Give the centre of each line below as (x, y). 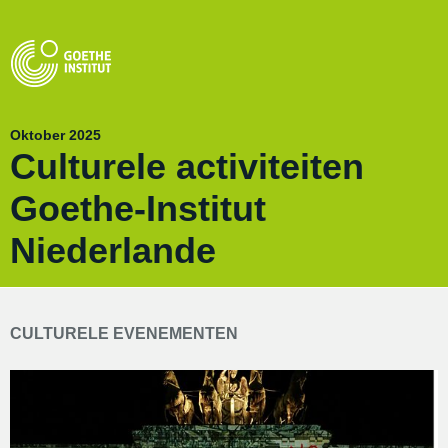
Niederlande (113, 250)
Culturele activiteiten (187, 166)
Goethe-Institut (138, 208)
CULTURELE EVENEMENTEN (124, 333)
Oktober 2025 (55, 135)
